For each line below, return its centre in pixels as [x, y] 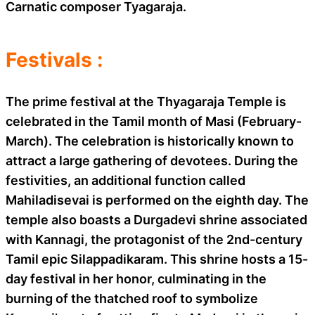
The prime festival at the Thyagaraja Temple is [146, 101]
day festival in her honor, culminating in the [136, 278]
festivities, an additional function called [126, 180]
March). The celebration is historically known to [150, 141]
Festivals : [54, 59]
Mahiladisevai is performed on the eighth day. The [157, 200]
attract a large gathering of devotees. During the [152, 160]
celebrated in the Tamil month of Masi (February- [154, 121]
